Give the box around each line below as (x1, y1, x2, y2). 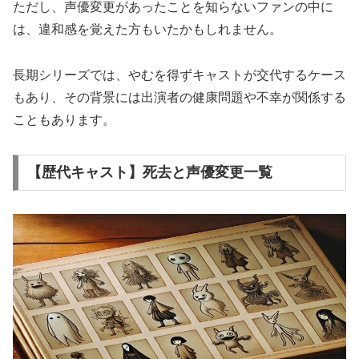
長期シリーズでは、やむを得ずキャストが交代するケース (13, 67, 346, 82)
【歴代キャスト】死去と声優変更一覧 (26, 164, 272, 181)
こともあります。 (13, 112, 115, 127)
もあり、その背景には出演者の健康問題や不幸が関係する (13, 90, 346, 104)
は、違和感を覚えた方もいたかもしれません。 (13, 22, 282, 36)
